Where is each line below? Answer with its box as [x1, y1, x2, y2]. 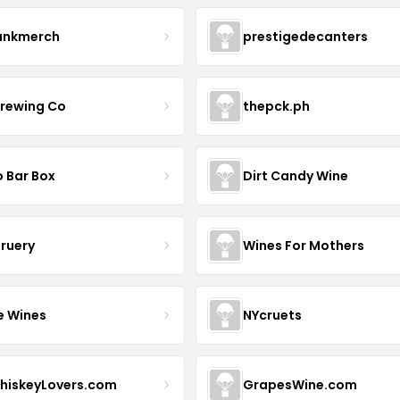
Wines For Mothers [242, 236, 364, 254]
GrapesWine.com [242, 375, 357, 394]
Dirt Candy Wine [242, 166, 348, 185]
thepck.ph [242, 96, 310, 115]
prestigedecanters [242, 27, 368, 46]
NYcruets [242, 305, 302, 324]
